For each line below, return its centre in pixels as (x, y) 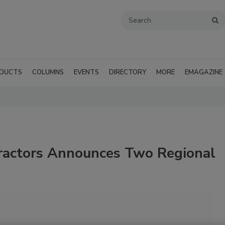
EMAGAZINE (204, 73)
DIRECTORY (128, 73)
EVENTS (86, 73)
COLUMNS (48, 73)
